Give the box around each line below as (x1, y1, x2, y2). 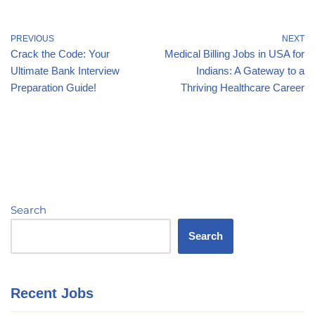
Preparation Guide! (11, 82, 96, 94)
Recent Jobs (11, 285, 94, 302)
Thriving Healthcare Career (181, 82, 304, 94)
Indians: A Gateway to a (196, 65, 304, 77)
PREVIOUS (11, 34, 54, 44)
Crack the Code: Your (11, 48, 110, 60)
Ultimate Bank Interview (11, 65, 120, 77)
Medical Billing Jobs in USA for (165, 48, 304, 60)
